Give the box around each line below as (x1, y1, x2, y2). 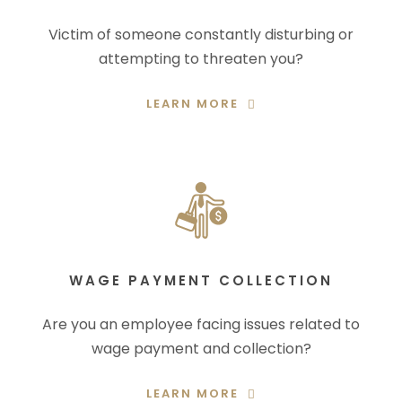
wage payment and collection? (91, 338, 311, 359)
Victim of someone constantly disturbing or (48, 24, 354, 45)
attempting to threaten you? (99, 48, 303, 69)
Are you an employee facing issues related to (42, 314, 360, 335)
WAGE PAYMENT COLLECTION (69, 271, 333, 290)
